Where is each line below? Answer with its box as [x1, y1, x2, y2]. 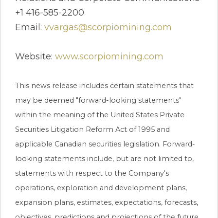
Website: [15, 51, 55, 62]
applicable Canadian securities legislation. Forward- [15, 139, 195, 148]
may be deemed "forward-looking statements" [15, 95, 182, 105]
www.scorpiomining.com [55, 51, 163, 62]
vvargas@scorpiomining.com [44, 21, 172, 33]
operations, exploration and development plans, [15, 183, 187, 192]
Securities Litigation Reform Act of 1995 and [15, 125, 170, 134]
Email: [15, 21, 44, 33]
